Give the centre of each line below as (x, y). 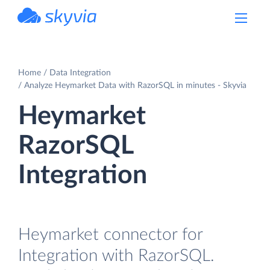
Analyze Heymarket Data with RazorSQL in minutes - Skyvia (135, 85)
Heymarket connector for (110, 234)
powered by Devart (71, 30)
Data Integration (80, 73)
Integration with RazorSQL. (116, 256)
